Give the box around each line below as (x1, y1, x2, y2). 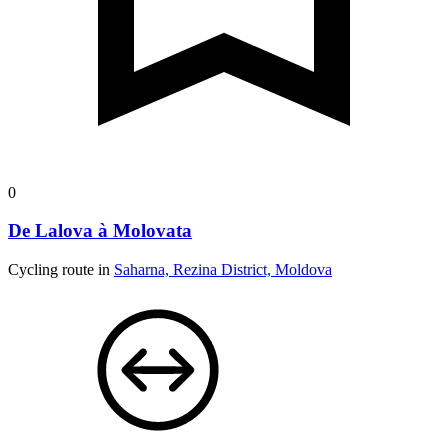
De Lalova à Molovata (8, 220, 192, 242)
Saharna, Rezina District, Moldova (114, 261, 332, 279)
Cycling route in (8, 261, 114, 279)
